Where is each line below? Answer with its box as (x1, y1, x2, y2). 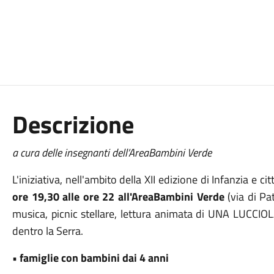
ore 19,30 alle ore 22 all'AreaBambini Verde (12, 188, 224, 205)
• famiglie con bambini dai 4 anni (12, 250, 169, 266)
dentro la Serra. (12, 223, 83, 239)
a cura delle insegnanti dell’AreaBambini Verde (12, 144, 212, 161)
